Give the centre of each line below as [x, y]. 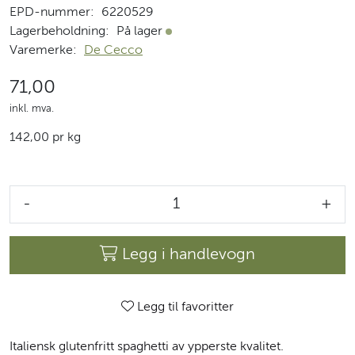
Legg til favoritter [185, 307]
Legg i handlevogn [189, 255]
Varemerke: [43, 50]
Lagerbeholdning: [59, 31]
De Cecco [113, 50]
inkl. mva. [32, 109]
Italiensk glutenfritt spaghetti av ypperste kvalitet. [147, 347]
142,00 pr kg [45, 137]
